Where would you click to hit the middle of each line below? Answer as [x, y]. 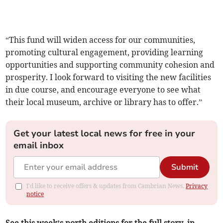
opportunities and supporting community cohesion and [110, 65]
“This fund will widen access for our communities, [101, 40]
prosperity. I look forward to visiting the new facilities [109, 77]
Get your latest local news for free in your [105, 134]
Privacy [197, 186]
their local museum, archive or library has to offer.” [104, 102]
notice [35, 194]
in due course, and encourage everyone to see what [103, 90]
